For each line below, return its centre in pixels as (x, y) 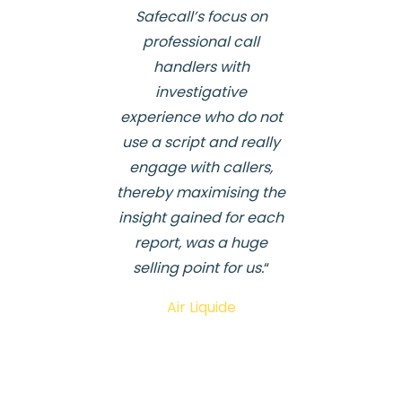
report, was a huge (201, 243)
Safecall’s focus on (201, 17)
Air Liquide (201, 308)
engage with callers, (201, 168)
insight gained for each (201, 218)
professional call (201, 42)
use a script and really (201, 143)
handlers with (201, 67)
